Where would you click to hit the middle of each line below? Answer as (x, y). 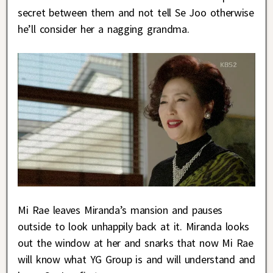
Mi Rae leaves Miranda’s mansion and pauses (120, 210)
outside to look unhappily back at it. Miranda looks (134, 227)
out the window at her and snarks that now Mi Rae (136, 243)
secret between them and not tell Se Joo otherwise (136, 13)
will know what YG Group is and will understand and (136, 260)
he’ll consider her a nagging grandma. (104, 29)
